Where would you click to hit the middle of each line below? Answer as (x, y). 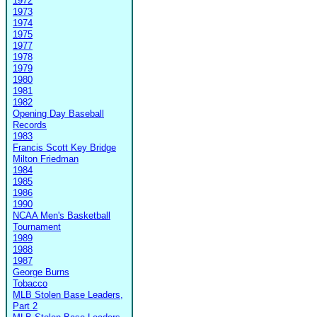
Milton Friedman (46, 158)
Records (30, 125)
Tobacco (30, 283)
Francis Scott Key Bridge (64, 147)
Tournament (37, 226)
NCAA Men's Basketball (62, 215)
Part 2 (25, 306)
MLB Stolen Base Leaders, (68, 294)
